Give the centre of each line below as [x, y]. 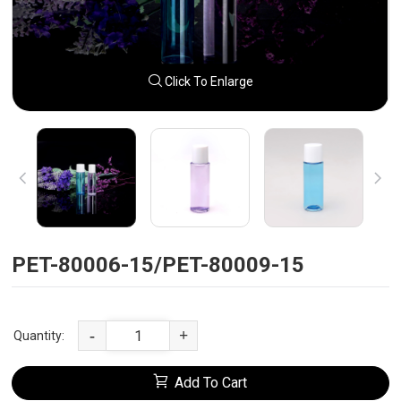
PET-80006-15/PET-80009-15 [158, 265]
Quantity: [39, 336]
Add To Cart [211, 383]
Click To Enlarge [207, 81]
